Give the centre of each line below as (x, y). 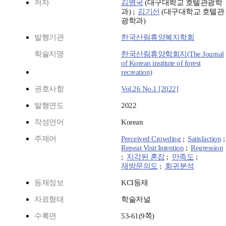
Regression (207, 148)
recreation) (137, 72)
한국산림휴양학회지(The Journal (173, 54)
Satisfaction (204, 139)
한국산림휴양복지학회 (158, 38)
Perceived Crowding (151, 139)
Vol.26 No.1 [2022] (150, 89)
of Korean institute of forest (161, 63)
